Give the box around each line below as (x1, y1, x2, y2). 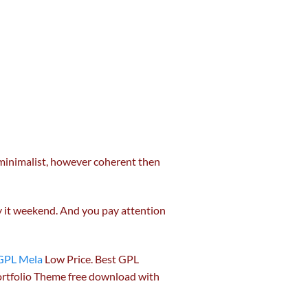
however (50, 155, 91, 168)
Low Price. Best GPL (43, 252, 139, 265)
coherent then (91, 155, 160, 168)
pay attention (102, 203, 166, 217)
